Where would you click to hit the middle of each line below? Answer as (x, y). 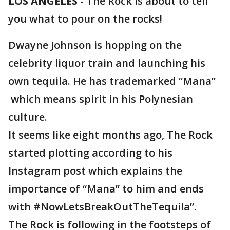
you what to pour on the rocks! (85, 19)
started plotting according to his (90, 153)
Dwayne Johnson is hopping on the (95, 45)
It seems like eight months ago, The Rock (110, 135)
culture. (28, 117)
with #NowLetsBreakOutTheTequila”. (102, 207)
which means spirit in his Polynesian (101, 99)
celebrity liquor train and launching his (107, 63)
